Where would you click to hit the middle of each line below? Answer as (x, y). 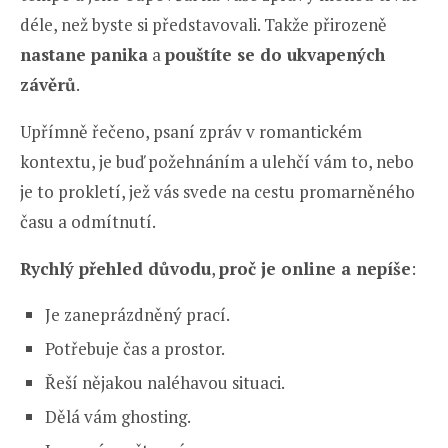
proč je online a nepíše (315, 269)
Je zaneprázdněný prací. (137, 315)
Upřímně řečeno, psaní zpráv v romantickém (191, 132)
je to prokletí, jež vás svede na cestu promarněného (217, 192)
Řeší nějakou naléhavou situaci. (165, 383)
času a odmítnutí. (88, 222)
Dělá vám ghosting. (118, 417)
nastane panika (84, 55)
